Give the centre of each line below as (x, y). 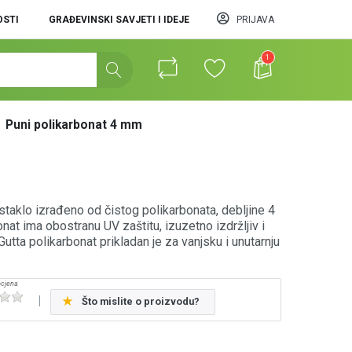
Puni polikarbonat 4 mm (74, 125)
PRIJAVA (255, 20)
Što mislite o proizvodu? (140, 302)
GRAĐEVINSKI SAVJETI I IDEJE (119, 19)
